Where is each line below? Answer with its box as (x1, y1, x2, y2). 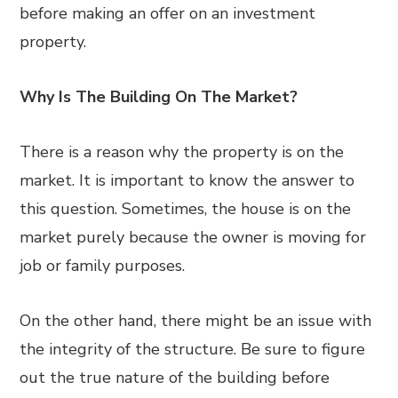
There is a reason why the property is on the (20, 141, 345, 163)
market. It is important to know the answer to (20, 170, 355, 191)
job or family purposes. (20, 255, 186, 276)
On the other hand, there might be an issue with (20, 310, 372, 331)
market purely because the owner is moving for (20, 227, 367, 248)
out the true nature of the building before (20, 367, 330, 388)
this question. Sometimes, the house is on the (20, 198, 352, 219)
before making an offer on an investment (20, 3, 316, 24)
